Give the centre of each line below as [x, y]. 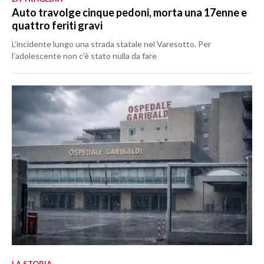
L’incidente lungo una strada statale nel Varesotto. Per [111, 44]
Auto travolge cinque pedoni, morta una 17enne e [129, 12]
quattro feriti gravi [57, 25]
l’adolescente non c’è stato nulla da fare [84, 55]
